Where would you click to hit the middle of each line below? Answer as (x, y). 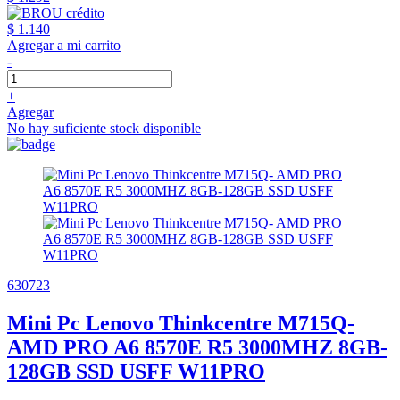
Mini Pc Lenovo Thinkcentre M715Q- (181, 323)
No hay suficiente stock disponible (104, 128)
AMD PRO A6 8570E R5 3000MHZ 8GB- (197, 347)
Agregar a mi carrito (64, 45)
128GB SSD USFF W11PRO (136, 371)
